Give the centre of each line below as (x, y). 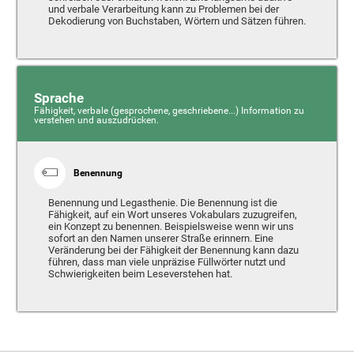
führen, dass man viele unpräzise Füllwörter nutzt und (166, 262)
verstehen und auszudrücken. (96, 121)
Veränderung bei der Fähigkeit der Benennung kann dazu (173, 250)
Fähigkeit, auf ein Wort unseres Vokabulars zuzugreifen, (172, 214)
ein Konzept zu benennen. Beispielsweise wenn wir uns (171, 226)
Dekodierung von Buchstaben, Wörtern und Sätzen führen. (177, 21)
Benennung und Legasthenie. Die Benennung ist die (162, 202)
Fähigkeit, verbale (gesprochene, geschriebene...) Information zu (169, 111)
